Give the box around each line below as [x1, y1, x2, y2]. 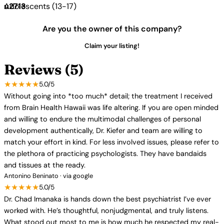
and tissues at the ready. [4, 160, 85, 169]
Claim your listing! [84, 41, 139, 50]
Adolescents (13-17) [4, 1, 76, 11]
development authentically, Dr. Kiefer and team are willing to [4, 126, 202, 135]
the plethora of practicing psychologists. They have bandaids [4, 149, 206, 158]
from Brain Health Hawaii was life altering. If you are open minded [4, 103, 218, 112]
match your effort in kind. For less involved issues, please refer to [4, 137, 219, 146]
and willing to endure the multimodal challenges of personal [4, 114, 201, 123]
